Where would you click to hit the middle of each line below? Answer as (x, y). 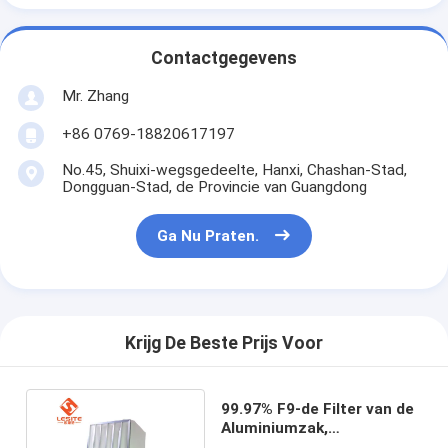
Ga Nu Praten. (208, 236)
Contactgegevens (224, 58)
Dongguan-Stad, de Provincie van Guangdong (214, 187)
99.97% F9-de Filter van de (317, 409)
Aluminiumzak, (274, 428)
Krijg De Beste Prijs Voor (224, 343)
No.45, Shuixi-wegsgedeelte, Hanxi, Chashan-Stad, (234, 170)
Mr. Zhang (95, 95)
